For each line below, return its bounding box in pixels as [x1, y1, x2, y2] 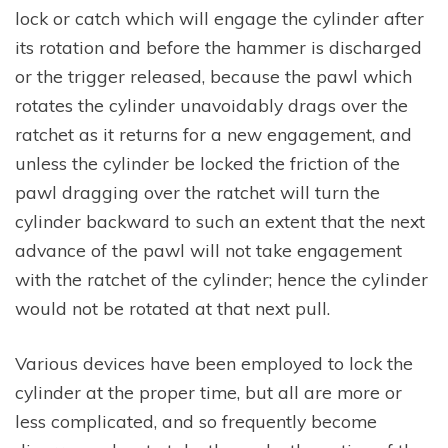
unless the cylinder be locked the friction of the [15, 151, 400, 174]
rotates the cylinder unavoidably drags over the [15, 93, 408, 116]
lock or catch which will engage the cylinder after [15, 6, 424, 29]
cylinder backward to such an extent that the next [15, 209, 425, 232]
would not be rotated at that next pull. [15, 296, 330, 319]
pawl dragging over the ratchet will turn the [15, 180, 380, 203]
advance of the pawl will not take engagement [15, 238, 402, 261]
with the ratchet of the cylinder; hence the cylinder [15, 267, 428, 290]
